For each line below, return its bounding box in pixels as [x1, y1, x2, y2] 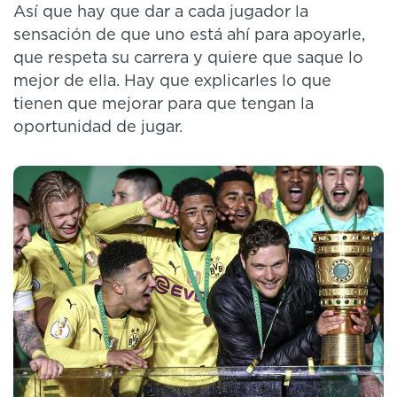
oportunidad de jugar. [13, 119, 183, 136]
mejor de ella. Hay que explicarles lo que [13, 73, 331, 90]
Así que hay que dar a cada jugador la [13, 4, 308, 20]
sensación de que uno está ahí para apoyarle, [13, 27, 365, 43]
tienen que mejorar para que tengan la [13, 96, 314, 113]
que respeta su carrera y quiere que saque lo [13, 50, 363, 66]
